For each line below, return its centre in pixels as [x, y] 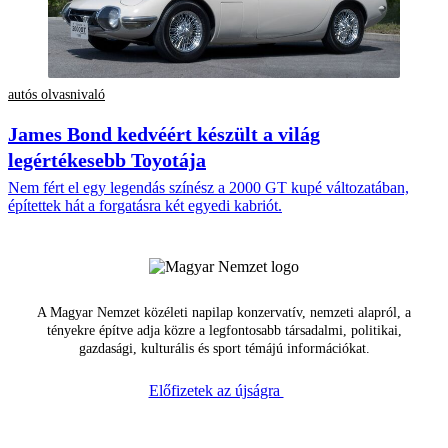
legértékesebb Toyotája [107, 160]
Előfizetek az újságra [216, 391]
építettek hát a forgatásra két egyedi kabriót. [145, 206]
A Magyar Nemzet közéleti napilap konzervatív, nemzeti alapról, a [224, 313]
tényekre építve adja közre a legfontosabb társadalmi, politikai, [224, 331]
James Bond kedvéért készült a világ [164, 134]
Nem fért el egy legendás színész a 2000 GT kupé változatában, [208, 188]
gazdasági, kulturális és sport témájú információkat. [224, 349]
